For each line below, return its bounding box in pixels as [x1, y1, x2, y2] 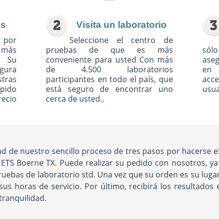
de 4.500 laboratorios [46, 64, 173, 75]
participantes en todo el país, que [46, 74, 173, 85]
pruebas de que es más [46, 44, 173, 55]
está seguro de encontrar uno [46, 84, 173, 94]
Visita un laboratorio [76, 20, 167, 30]
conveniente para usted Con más [46, 54, 173, 65]
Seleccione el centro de [69, 35, 173, 45]
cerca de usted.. [46, 93, 104, 104]
